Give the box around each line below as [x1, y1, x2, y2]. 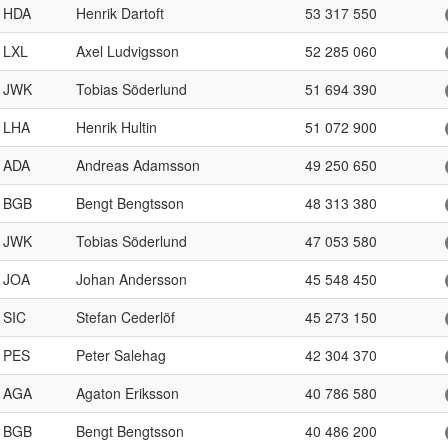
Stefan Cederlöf [76, 307, 175, 327]
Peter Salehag [76, 345, 166, 365]
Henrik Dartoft [76, 3, 164, 23]
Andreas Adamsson [76, 155, 200, 175]
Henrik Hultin [76, 117, 157, 137]
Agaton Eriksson [76, 383, 179, 403]
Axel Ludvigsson [76, 41, 179, 61]
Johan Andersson [76, 269, 187, 289]
